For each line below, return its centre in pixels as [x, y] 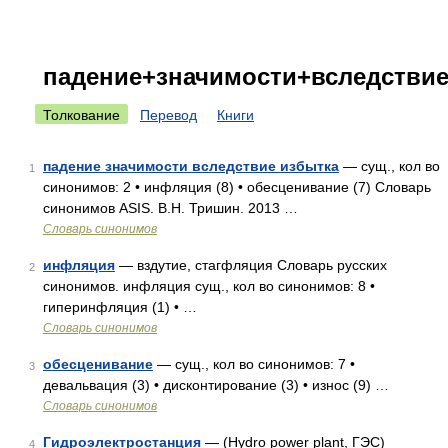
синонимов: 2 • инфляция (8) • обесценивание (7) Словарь [237, 187]
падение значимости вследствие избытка [191, 166]
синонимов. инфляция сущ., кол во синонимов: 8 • [209, 286]
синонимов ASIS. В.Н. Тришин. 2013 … [170, 208]
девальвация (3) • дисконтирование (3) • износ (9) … [216, 385]
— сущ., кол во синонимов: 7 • [254, 364]
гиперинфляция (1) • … [120, 307]
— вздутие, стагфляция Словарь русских [251, 265]
